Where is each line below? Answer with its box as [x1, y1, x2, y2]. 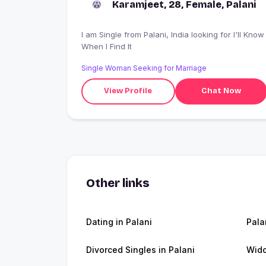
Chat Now [201, 86, 241, 96]
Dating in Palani [86, 216, 152, 227]
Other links [86, 175, 150, 190]
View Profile [104, 86, 153, 96]
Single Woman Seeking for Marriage [81, 63, 207, 72]
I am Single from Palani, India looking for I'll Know [81, 29, 124, 39]
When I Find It [81, 41, 132, 51]
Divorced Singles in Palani [86, 244, 195, 255]
